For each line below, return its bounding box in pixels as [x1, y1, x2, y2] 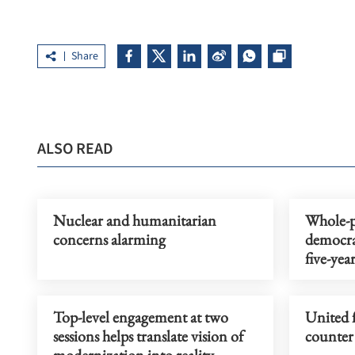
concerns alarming [53, 229, 166, 250]
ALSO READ [37, 138, 113, 160]
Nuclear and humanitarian [53, 210, 216, 231]
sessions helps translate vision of [53, 326, 243, 346]
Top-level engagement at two [53, 307, 228, 327]
